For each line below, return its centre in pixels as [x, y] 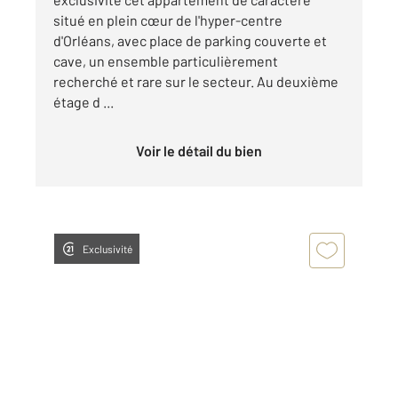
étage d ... [84, 101]
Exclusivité [107, 248]
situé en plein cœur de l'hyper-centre [168, 20]
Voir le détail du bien [203, 150]
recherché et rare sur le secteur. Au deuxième [196, 81]
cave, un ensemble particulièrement [166, 60]
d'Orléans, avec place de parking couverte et [190, 40]
